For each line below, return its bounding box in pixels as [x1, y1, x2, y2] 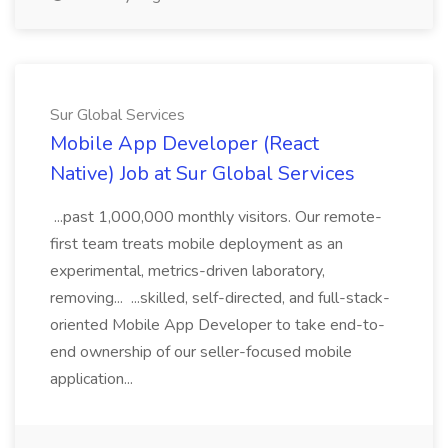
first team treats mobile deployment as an [50, 233, 343, 255]
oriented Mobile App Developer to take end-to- [50, 314, 385, 336]
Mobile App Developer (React [50, 130, 319, 157]
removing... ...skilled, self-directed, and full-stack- [50, 287, 390, 309]
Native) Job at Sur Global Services [50, 160, 355, 187]
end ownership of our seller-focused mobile [50, 341, 352, 363]
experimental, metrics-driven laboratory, [50, 260, 325, 282]
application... [50, 368, 137, 390]
